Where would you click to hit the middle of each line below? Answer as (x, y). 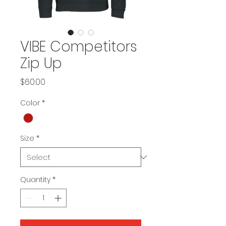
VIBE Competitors (79, 47)
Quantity (35, 180)
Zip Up (41, 63)
